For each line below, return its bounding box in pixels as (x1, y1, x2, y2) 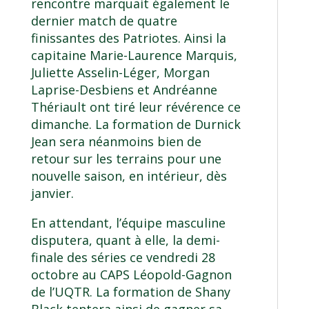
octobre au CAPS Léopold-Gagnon (30, 266, 232, 283)
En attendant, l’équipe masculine (30, 215, 226, 232)
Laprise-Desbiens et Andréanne (30, 81, 217, 99)
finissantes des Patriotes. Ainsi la (30, 30, 226, 47)
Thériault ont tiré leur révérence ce (30, 99, 241, 116)
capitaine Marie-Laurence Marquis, (30, 47, 237, 64)
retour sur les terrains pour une (30, 150, 221, 168)
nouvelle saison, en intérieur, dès (30, 168, 227, 185)
